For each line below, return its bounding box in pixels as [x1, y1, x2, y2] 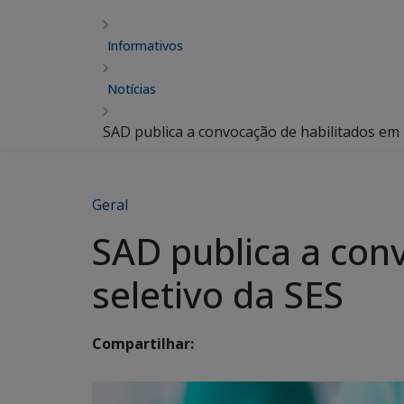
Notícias [107, 80, 156, 97]
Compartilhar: [92, 334, 194, 354]
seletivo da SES [92, 270, 344, 319]
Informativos [107, 37, 183, 54]
